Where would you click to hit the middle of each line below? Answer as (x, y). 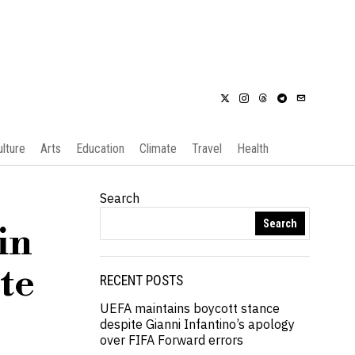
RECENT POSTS (141, 281)
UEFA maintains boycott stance (190, 308)
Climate (158, 149)
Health (252, 149)
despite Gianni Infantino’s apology (197, 324)
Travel (206, 149)
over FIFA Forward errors (172, 340)
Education (100, 149)
